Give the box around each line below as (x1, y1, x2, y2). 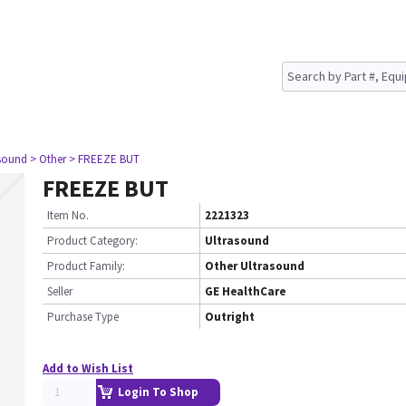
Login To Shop (118, 384, 198, 400)
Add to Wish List (43, 361, 133, 376)
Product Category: (47, 233, 138, 248)
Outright (205, 309, 255, 324)
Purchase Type (47, 309, 119, 324)
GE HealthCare (205, 284, 285, 299)
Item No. (47, 208, 89, 223)
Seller (47, 284, 72, 299)
